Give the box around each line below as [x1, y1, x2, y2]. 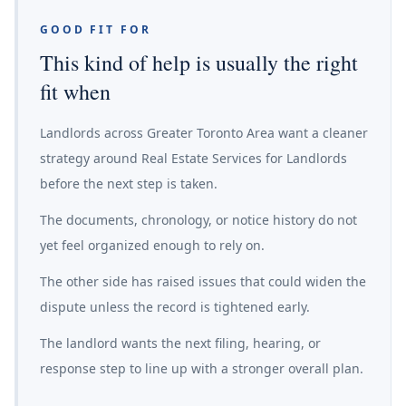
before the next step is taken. [40, 175, 217, 192]
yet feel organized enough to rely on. [40, 237, 265, 254]
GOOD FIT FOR [40, 22, 151, 37]
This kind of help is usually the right [40, 48, 358, 77]
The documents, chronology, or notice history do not [40, 211, 357, 228]
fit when [40, 77, 111, 106]
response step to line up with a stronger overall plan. [40, 360, 363, 377]
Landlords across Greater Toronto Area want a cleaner [40, 124, 368, 141]
